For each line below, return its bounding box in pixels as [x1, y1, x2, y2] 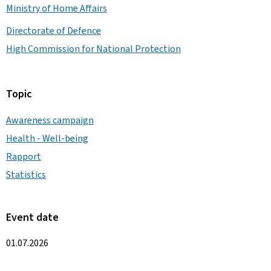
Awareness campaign [6, 114, 94, 126]
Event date [6, 210, 59, 224]
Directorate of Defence [6, 24, 101, 37]
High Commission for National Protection [6, 42, 181, 55]
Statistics [6, 168, 46, 181]
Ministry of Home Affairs [6, 2, 107, 15]
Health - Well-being [6, 132, 88, 145]
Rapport [6, 150, 41, 163]
